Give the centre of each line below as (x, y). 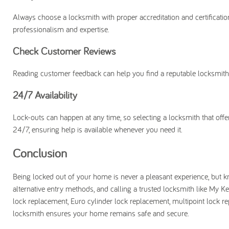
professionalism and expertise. (61, 29)
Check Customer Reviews (64, 51)
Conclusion (40, 153)
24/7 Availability (45, 95)
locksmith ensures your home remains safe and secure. (101, 213)
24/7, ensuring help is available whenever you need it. (98, 129)
